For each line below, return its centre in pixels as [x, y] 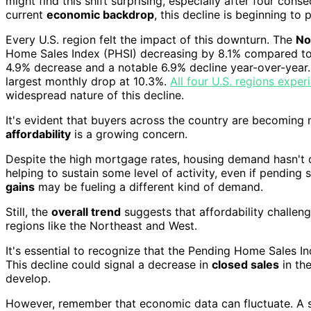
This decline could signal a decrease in [109, 264]
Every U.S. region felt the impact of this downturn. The [151, 39]
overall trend [86, 211]
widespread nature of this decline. [95, 95]
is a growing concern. [129, 134]
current [26, 14]
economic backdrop [100, 14]
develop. [28, 278]
